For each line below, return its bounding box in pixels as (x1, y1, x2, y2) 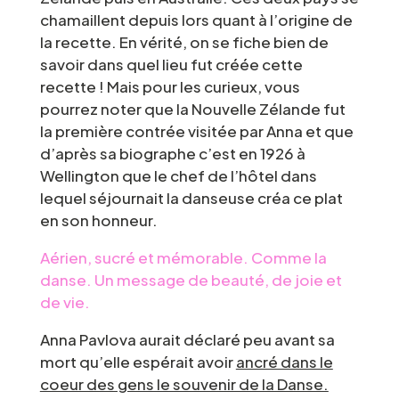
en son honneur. (39, 209, 158, 230)
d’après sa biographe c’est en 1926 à (39, 142, 305, 163)
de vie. (39, 291, 90, 312)
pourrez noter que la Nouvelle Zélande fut (39, 98, 346, 118)
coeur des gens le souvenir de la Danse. (39, 373, 329, 394)
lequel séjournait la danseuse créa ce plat (39, 187, 343, 208)
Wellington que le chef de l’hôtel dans (39, 165, 317, 185)
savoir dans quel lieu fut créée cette (39, 53, 303, 74)
